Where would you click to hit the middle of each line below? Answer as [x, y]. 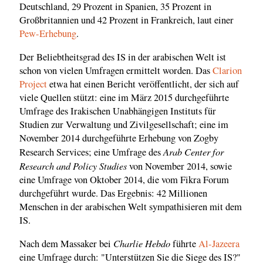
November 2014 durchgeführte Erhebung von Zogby [119, 138]
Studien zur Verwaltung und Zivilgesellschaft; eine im [124, 124]
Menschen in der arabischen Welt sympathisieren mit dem [131, 206]
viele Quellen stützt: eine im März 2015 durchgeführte [124, 97]
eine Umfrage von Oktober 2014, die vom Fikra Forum [124, 179]
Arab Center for [193, 151]
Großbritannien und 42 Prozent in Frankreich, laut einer [127, 20]
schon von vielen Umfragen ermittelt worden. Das [116, 70]
